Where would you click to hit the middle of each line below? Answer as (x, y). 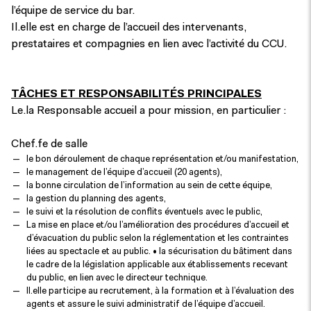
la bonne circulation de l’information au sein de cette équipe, (149, 186)
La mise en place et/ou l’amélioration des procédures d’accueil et (158, 225)
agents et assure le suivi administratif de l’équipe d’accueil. (146, 304)
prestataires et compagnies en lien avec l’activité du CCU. (149, 44)
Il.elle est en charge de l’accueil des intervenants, (129, 28)
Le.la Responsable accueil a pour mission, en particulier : (149, 111)
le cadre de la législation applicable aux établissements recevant (157, 265)
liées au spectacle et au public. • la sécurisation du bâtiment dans (159, 252)
